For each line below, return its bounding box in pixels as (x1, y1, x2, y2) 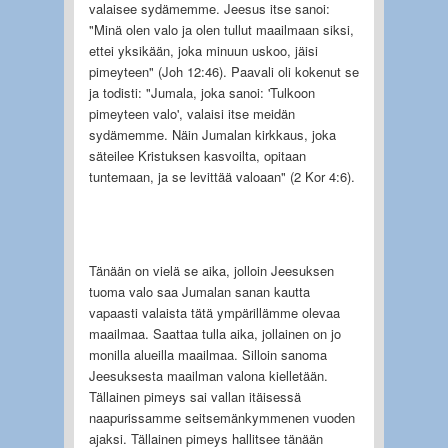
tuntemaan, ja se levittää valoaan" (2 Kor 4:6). (88, 166, 355, 186)
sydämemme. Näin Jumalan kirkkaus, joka (88, 124, 336, 144)
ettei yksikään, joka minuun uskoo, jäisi (88, 40, 318, 60)
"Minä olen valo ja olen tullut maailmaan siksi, (88, 19, 354, 39)
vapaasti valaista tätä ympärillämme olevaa (88, 302, 340, 322)
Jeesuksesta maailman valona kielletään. (88, 365, 328, 385)
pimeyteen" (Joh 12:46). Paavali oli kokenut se (88, 61, 359, 81)
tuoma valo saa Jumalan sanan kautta (88, 281, 310, 301)
